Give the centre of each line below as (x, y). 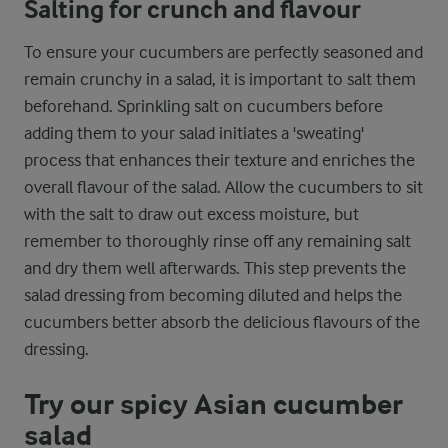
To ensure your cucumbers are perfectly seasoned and (223, 52)
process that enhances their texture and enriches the (219, 160)
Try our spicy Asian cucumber (213, 405)
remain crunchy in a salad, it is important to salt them (220, 79)
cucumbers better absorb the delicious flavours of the (222, 322)
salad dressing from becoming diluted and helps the (213, 295)
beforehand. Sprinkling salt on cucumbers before (203, 106)
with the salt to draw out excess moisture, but (191, 214)
